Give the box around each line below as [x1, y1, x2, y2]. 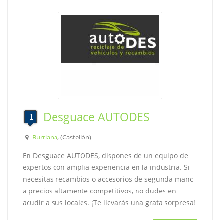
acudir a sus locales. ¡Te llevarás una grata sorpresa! [23, 198, 195, 207]
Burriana [32, 133, 57, 141]
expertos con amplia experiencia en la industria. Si [23, 163, 190, 172]
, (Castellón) [57, 133, 91, 141]
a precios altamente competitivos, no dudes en [23, 186, 176, 195]
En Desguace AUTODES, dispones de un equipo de [23, 151, 188, 160]
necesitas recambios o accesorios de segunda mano [23, 174, 193, 184]
